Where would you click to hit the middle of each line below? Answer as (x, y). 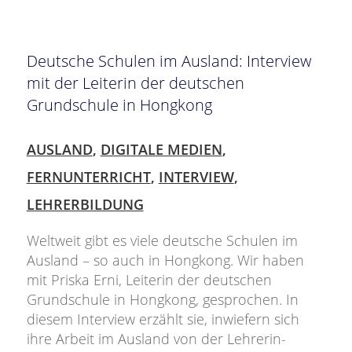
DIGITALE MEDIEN (161, 149)
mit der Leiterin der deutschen (135, 82)
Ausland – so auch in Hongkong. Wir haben (165, 260)
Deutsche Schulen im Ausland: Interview (169, 60)
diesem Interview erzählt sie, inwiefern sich (163, 319)
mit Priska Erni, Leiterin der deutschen (149, 279)
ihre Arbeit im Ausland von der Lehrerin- (156, 338)
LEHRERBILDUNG (85, 204)
